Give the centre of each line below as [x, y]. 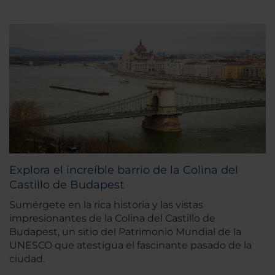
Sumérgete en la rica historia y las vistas [106, 204]
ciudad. [27, 258]
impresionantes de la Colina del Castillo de [112, 218]
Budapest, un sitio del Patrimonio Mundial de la [125, 231]
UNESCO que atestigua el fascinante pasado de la [130, 245]
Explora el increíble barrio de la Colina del [124, 170]
